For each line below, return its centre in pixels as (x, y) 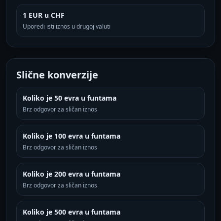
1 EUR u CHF (44, 15)
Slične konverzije (57, 75)
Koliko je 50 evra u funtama (70, 98)
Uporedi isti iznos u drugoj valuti (67, 26)
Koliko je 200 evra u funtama (72, 174)
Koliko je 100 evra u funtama (72, 136)
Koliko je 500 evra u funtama (72, 212)
